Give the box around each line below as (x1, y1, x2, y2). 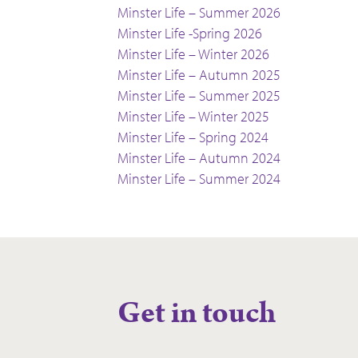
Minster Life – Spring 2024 (117, 128, 268, 146)
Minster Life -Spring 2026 (117, 24, 262, 42)
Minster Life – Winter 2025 (117, 107, 269, 125)
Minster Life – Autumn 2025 (117, 66, 280, 84)
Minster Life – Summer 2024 (117, 169, 280, 188)
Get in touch (117, 292, 276, 336)
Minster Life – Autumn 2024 (117, 149, 280, 167)
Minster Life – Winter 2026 (117, 45, 269, 63)
